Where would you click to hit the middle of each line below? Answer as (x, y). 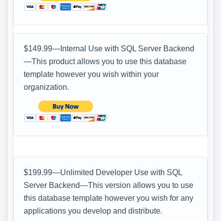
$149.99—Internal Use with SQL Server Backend (109, 48)
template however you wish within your (91, 74)
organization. (46, 87)
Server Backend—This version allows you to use (109, 185)
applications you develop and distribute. (93, 211)
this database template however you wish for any (109, 198)
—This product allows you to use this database (105, 61)
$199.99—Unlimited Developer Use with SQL (103, 172)
